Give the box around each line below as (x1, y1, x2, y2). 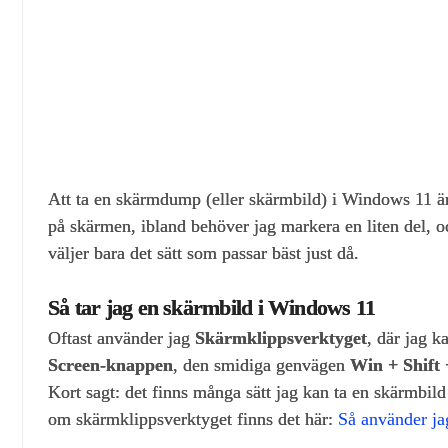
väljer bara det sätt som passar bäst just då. (48, 243, 359, 263)
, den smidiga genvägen (173, 354, 350, 375)
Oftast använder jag (48, 327, 195, 348)
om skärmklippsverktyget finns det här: (48, 408, 338, 429)
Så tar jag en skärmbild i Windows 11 (48, 294, 376, 320)
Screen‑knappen (48, 354, 173, 375)
